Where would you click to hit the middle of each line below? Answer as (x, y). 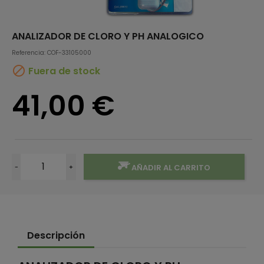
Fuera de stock (63, 71)
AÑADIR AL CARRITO (171, 168)
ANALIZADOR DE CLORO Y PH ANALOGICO (108, 36)
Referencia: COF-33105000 (52, 52)
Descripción (56, 235)
